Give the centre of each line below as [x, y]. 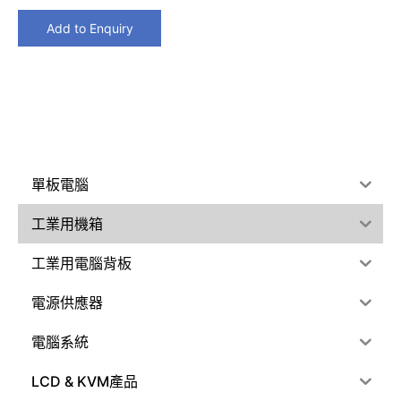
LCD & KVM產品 [85, 382]
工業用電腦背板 [81, 264]
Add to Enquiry [90, 28]
